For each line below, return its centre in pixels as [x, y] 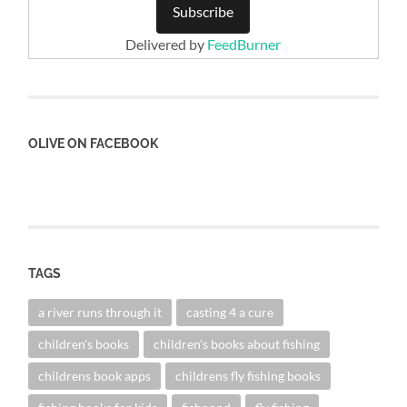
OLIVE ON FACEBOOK [94, 143]
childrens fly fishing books [248, 375]
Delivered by [167, 44]
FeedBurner [244, 44]
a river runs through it [100, 312]
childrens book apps [95, 375]
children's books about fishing [237, 343]
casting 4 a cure [230, 312]
